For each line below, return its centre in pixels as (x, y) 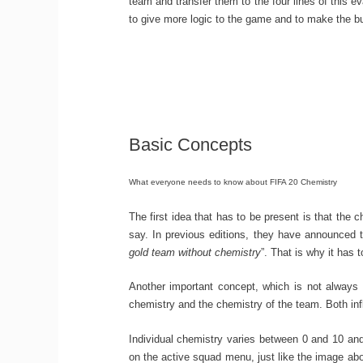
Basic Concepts (190, 144)
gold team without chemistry (194, 252)
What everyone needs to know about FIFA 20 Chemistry (233, 181)
